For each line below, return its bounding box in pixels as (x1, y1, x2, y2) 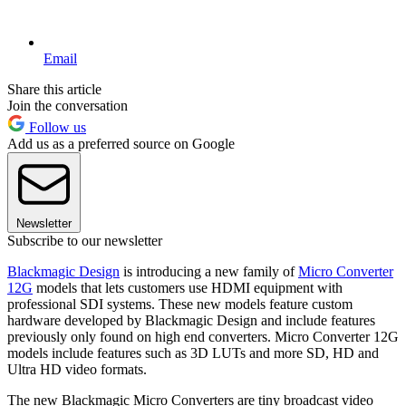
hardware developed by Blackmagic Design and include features (7, 313, 375, 329)
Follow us (25, 120, 86, 136)
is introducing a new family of (120, 264, 298, 280)
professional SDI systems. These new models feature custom (7, 296, 353, 313)
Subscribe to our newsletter (7, 233, 162, 249)
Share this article (7, 82, 101, 98)
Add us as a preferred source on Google (7, 136, 235, 152)
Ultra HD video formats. (7, 362, 147, 378)
